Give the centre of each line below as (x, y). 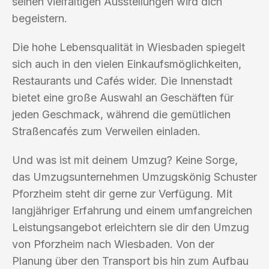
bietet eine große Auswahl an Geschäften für (123, 97)
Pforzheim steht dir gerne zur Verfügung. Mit (122, 193)
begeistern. (40, 18)
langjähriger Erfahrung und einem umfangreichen (132, 210)
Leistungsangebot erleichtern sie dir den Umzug (131, 227)
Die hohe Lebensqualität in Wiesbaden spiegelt (128, 47)
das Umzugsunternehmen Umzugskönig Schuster (134, 177)
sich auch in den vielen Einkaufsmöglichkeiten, (127, 64)
